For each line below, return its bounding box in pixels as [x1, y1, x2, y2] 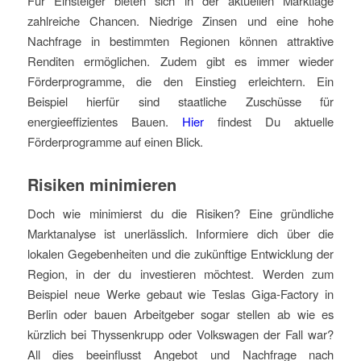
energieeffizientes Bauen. [27, 112, 182, 130]
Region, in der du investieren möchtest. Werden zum [27, 265, 334, 283]
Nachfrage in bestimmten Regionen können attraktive [27, 31, 334, 49]
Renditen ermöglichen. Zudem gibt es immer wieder [27, 52, 334, 69]
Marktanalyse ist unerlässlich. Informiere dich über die [27, 225, 334, 243]
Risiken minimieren [27, 172, 176, 196]
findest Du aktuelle [203, 112, 334, 130]
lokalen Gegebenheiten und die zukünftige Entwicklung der [27, 245, 334, 263]
